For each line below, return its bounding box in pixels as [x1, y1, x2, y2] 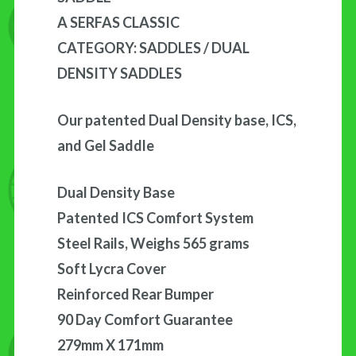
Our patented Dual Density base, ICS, [57, 110, 296, 129]
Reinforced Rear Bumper [57, 284, 214, 303]
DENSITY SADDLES [57, 64, 182, 82]
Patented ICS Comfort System [57, 208, 253, 226]
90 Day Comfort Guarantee [57, 310, 233, 328]
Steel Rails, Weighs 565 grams [57, 234, 250, 252]
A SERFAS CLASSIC [57, 13, 180, 31]
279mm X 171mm [57, 335, 164, 354]
